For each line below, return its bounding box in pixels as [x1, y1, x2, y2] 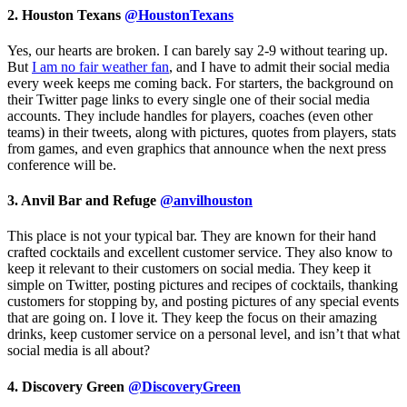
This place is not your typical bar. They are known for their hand [7, 228, 376, 244]
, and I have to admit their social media [169, 58, 390, 74]
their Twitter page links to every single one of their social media [7, 91, 370, 107]
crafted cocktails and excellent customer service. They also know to [7, 244, 392, 261]
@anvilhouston [160, 193, 253, 209]
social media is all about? [7, 342, 150, 359]
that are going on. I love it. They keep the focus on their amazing [7, 310, 377, 326]
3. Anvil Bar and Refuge [7, 193, 160, 209]
